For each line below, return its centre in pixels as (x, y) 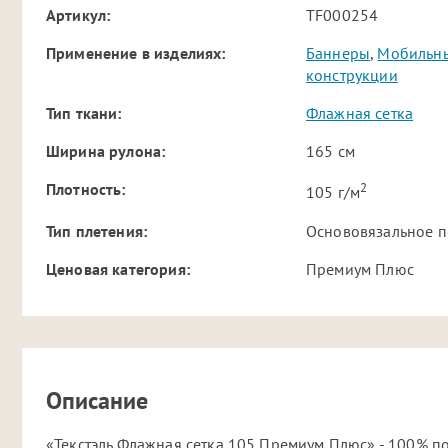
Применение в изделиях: (136, 53)
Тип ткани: (84, 113)
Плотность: (86, 189)
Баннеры (338, 53)
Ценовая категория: (118, 268)
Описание (97, 401)
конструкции (352, 75)
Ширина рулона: (106, 151)
